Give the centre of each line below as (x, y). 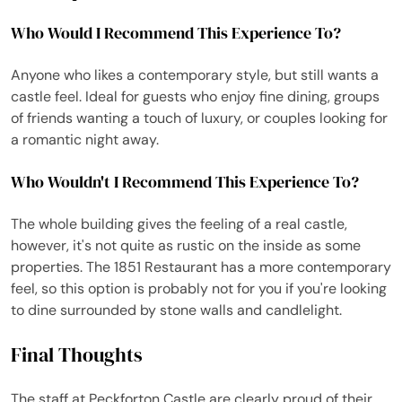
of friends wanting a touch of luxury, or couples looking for (199, 118)
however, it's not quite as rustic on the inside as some (186, 245)
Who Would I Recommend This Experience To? (176, 32)
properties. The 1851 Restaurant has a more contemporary (201, 267)
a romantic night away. (85, 139)
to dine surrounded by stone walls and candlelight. (176, 310)
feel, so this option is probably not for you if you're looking (199, 288)
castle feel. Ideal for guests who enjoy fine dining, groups (195, 96)
